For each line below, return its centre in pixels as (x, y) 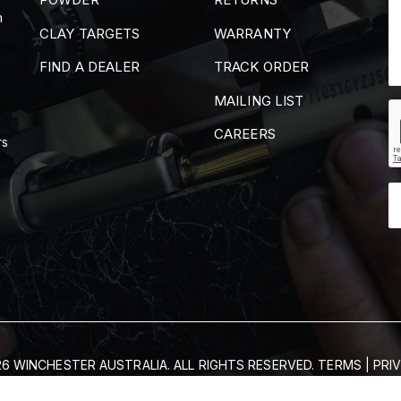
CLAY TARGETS (90, 33)
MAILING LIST (259, 100)
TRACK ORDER (262, 67)
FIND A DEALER (90, 67)
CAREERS (245, 134)
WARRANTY (252, 33)
